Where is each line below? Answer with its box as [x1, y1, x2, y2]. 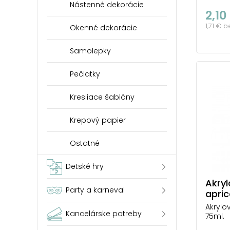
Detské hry [66, 161, 104, 171]
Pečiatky [70, 69, 100, 79]
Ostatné [70, 138, 100, 148]
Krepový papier [70, 115, 126, 125]
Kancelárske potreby [66, 208, 142, 219]
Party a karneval [66, 185, 125, 195]
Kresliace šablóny [70, 92, 135, 102]
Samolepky [70, 46, 111, 56]
